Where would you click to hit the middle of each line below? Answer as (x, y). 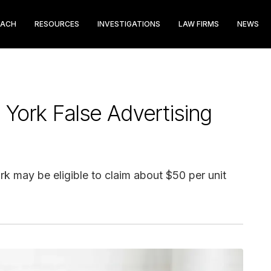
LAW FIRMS (199, 24)
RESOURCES (57, 24)
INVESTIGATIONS (129, 24)
